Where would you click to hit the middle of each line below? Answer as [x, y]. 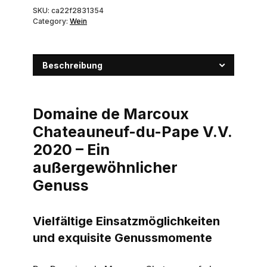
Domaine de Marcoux [111, 114]
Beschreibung [72, 65]
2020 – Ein [71, 149]
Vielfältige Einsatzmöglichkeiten [126, 221]
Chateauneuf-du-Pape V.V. [132, 131]
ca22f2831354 [77, 10]
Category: [51, 21]
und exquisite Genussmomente [122, 237]
